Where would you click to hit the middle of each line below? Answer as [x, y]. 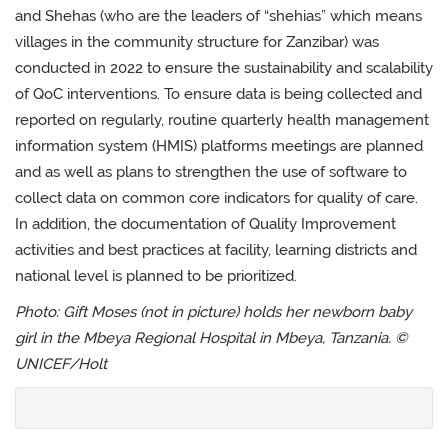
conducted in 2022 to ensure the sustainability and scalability [224, 68]
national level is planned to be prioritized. [156, 276]
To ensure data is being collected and [293, 94]
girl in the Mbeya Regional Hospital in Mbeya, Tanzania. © [211, 338]
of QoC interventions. [89, 94]
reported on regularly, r [94, 120]
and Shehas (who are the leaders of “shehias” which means [218, 16]
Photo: [39, 312]
